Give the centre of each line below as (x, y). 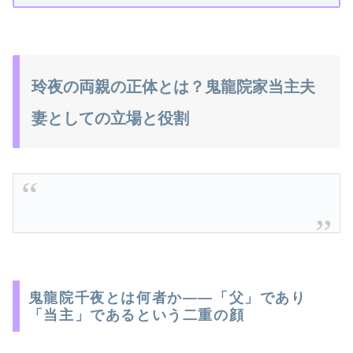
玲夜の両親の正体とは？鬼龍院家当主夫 (173, 86)
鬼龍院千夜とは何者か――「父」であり (167, 297)
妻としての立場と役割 (110, 118)
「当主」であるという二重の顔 (136, 315)
